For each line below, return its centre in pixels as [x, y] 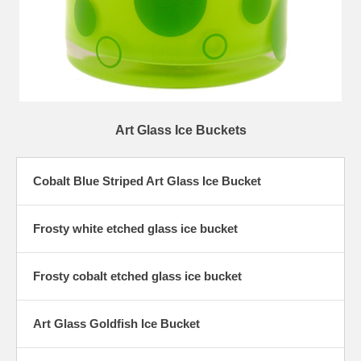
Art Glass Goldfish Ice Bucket [116, 324]
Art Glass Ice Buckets [180, 131]
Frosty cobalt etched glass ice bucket [137, 276]
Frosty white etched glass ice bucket [135, 229]
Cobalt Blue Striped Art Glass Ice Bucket [147, 181]
